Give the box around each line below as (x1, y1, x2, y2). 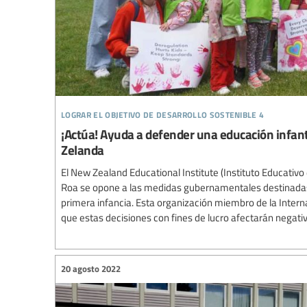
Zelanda (61, 140, 104, 159)
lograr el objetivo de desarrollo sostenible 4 (61, 103, 265, 121)
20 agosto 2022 (61, 262, 121, 275)
